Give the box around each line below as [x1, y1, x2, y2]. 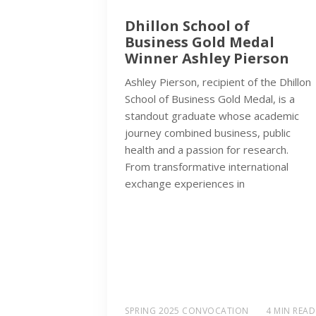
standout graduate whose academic [125, 108, 299, 123]
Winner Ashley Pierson [125, 48, 289, 68]
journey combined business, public [125, 125, 291, 140]
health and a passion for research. [125, 142, 288, 157]
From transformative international [125, 159, 288, 174]
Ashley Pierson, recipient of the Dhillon [125, 74, 311, 89]
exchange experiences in [125, 176, 245, 190]
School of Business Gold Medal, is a [125, 91, 295, 106]
